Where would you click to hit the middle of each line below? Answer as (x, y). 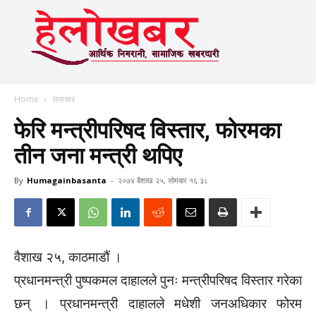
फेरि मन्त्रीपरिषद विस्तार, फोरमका (147, 130)
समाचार (63, 99)
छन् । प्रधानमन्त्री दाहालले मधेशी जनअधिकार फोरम (158, 304)
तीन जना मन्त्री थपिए (98, 156)
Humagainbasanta (67, 180)
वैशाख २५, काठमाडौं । (68, 257)
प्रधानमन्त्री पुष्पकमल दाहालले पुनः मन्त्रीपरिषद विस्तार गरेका (158, 280)
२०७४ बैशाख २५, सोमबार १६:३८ (163, 180)
